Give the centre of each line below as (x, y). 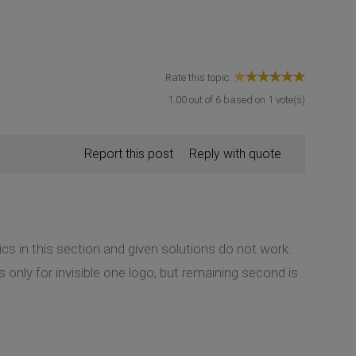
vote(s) (289, 99)
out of (201, 99)
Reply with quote (235, 153)
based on (244, 99)
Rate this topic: (199, 77)
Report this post (129, 153)
